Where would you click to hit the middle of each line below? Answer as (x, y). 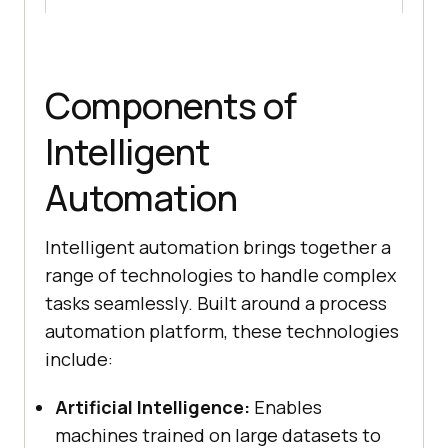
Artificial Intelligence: (152, 406)
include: (79, 358)
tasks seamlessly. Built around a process (216, 302)
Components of (171, 105)
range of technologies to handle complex (220, 274)
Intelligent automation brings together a (218, 246)
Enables (286, 406)
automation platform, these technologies (222, 330)
